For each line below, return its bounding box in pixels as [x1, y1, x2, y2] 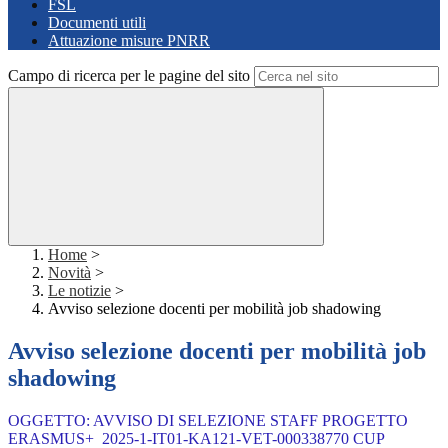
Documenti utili [48, 14, 146, 32]
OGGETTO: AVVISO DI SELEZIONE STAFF [8, 412, 322, 430]
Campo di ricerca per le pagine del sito [8, 67, 250, 85]
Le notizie [48, 282, 111, 300]
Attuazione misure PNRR [48, 32, 210, 50]
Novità [48, 264, 91, 282]
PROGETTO [322, 412, 408, 430]
